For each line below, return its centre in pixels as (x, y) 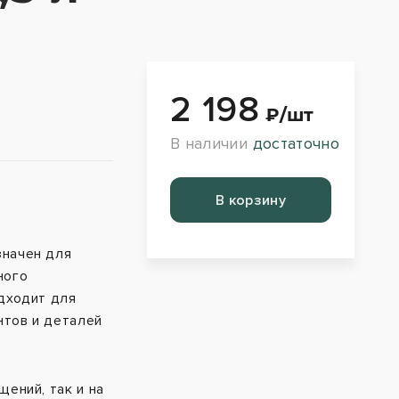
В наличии (211, 144)
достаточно (296, 144)
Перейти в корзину (251, 200)
